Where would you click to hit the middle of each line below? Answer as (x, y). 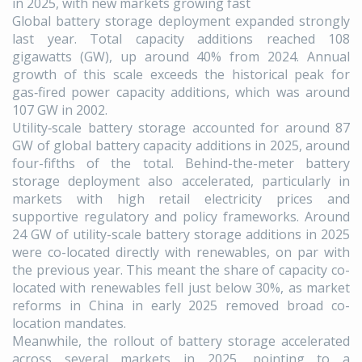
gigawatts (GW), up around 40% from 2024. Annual (181, 57)
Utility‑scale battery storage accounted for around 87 (181, 128)
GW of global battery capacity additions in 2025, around (181, 146)
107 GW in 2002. (60, 110)
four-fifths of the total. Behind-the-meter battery (181, 164)
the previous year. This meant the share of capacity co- (181, 270)
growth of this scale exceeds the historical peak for (181, 75)
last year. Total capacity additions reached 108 (181, 39)
